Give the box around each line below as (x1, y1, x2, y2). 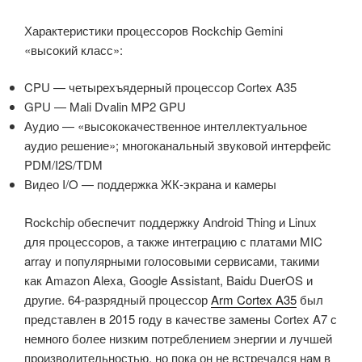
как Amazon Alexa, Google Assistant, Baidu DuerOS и (24, 271, 313, 288)
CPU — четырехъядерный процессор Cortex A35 (24, 78, 297, 96)
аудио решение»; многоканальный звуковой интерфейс (24, 137, 331, 154)
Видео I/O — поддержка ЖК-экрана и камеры (24, 175, 276, 193)
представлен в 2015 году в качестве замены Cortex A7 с (24, 309, 337, 327)
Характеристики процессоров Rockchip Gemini (24, 21, 283, 39)
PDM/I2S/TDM (24, 156, 103, 174)
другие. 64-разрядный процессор (24, 290, 211, 308)
